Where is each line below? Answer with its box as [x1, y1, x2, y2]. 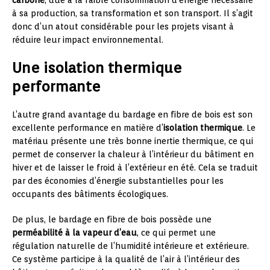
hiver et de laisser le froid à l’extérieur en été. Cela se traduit [12, 163, 258, 173]
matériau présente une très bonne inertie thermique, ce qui [12, 136, 253, 146]
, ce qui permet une [137, 228, 216, 238]
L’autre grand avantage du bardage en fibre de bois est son [12, 110, 253, 120]
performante [12, 78, 101, 96]
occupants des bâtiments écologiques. [12, 189, 168, 199]
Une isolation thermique [12, 59, 182, 77]
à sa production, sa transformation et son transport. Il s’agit [12, 8, 253, 19]
